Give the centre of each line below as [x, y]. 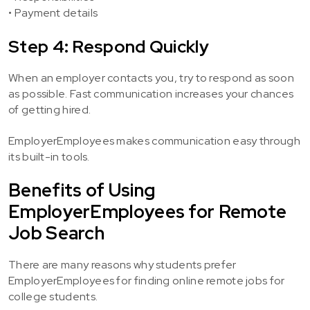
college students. [53, 297]
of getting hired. [50, 110]
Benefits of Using [82, 190]
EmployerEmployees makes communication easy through [154, 141]
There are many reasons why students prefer [122, 265]
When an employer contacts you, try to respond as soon [151, 78]
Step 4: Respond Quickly [109, 47]
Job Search [57, 233]
